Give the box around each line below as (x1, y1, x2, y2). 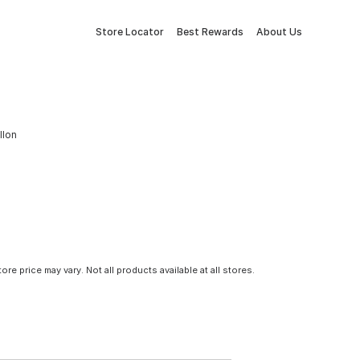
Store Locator (96, 26, 164, 38)
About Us (256, 26, 302, 38)
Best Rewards (177, 26, 243, 38)
